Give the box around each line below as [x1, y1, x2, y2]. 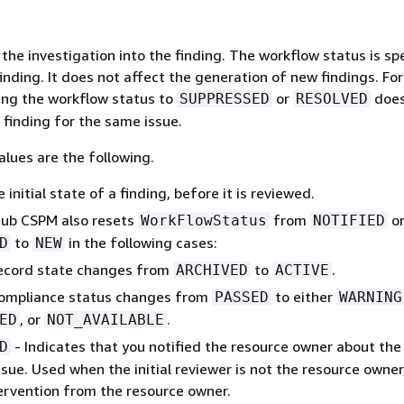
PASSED [214, 288, 269, 306]
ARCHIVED [175, 261, 248, 279]
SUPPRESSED [179, 89, 270, 107]
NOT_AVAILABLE [46, 310, 164, 328]
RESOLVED [295, 89, 368, 107]
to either [271, 287, 336, 306]
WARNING [338, 288, 402, 306]
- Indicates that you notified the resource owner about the [10, 336, 401, 355]
